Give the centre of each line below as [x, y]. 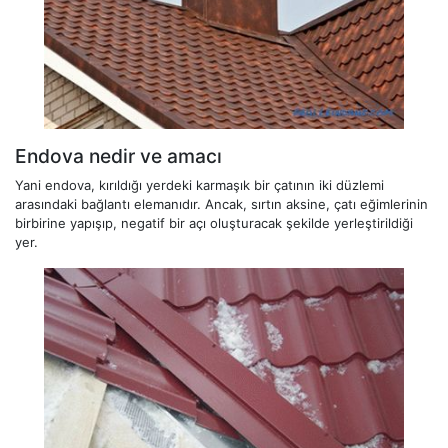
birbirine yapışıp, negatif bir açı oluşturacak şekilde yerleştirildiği [214, 223]
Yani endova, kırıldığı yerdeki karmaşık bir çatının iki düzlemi [199, 185]
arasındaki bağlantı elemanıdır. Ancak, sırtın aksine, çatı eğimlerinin [221, 204]
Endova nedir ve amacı [118, 156]
